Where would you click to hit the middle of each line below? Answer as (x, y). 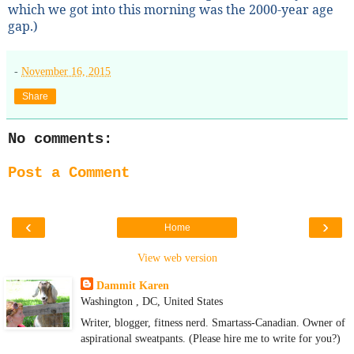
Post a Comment (69, 173)
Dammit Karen (132, 285)
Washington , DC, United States (151, 301)
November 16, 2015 (66, 71)
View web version (177, 257)
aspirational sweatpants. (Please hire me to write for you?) (210, 338)
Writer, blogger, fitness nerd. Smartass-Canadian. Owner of (213, 322)
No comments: (60, 139)
